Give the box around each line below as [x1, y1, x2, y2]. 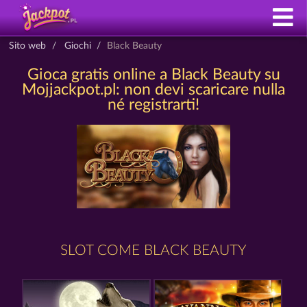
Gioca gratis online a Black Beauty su [27, 67, 280, 82]
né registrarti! [108, 97, 199, 112]
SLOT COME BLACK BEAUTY [60, 243, 247, 258]
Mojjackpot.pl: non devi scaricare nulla [22, 82, 285, 97]
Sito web [9, 40, 47, 51]
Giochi [64, 40, 91, 51]
